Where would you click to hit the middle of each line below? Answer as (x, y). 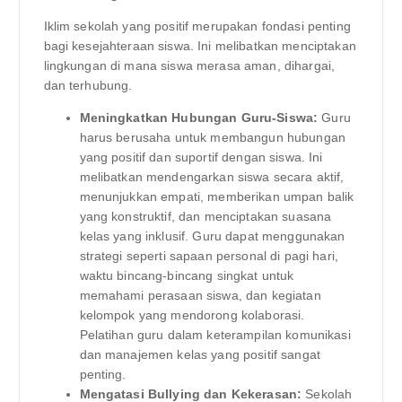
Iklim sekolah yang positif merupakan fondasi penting (197, 26)
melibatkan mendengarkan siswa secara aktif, (212, 176)
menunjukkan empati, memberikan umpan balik (217, 196)
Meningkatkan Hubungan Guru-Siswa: (199, 117)
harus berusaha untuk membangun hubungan (212, 137)
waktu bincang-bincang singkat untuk (187, 275)
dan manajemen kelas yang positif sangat (200, 354)
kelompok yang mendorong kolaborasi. (192, 315)
